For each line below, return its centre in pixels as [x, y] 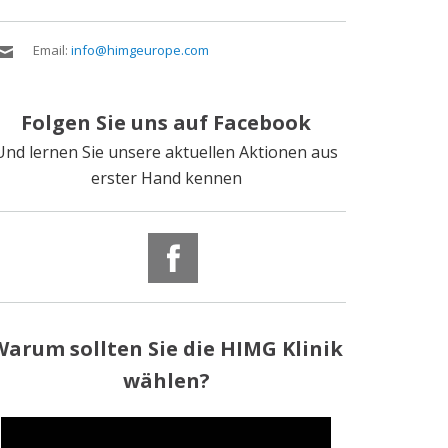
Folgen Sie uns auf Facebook [166, 123]
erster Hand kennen [166, 178]
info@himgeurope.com [140, 50]
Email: [52, 50]
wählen [161, 381]
